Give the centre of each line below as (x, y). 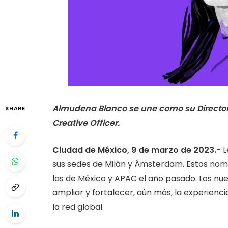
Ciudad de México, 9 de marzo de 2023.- (138, 150)
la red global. (78, 207)
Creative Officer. (86, 123)
